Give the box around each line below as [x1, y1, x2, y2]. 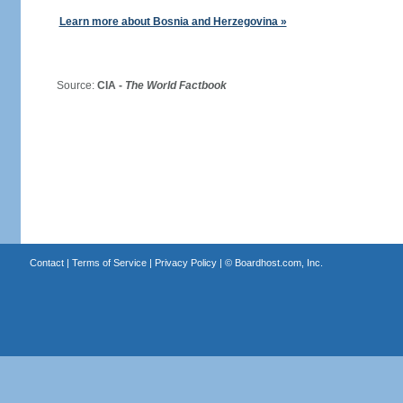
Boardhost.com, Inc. [234, 257, 323, 268]
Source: [42, 79, 97, 92]
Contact [29, 257, 64, 268]
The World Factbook [124, 79, 227, 92]
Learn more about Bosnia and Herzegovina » [58, 15, 287, 28]
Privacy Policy [154, 257, 217, 268]
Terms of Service [71, 257, 147, 268]
